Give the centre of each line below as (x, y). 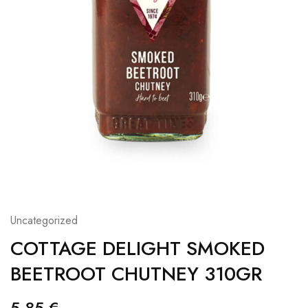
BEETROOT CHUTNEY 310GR (136, 274)
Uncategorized (44, 220)
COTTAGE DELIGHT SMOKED (137, 248)
